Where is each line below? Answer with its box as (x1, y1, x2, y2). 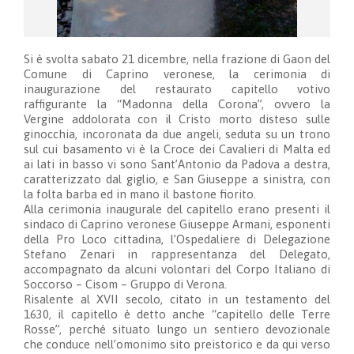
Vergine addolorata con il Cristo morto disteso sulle (24, 112, 330, 126)
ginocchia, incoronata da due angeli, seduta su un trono (24, 127, 330, 141)
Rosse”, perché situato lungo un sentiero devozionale (24, 322, 330, 337)
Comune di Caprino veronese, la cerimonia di (24, 67, 330, 81)
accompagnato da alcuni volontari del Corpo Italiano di (24, 262, 330, 277)
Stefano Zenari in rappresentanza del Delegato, (24, 247, 330, 262)
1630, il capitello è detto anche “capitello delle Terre (24, 307, 330, 322)
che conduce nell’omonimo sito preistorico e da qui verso (24, 337, 330, 352)
